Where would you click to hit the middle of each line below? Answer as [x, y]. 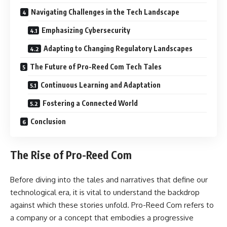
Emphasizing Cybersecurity [86, 30]
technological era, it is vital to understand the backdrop [105, 192]
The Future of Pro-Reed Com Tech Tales [96, 66]
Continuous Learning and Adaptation [101, 85]
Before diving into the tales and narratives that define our [109, 179]
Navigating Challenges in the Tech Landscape [105, 12]
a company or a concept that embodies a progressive [102, 217]
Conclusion [48, 121]
